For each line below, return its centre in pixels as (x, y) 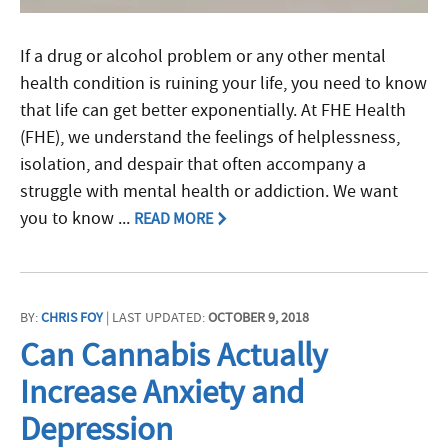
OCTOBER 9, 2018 (258, 316)
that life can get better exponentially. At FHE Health (213, 110)
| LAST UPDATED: (155, 316)
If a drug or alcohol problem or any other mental (203, 56)
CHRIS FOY (72, 316)
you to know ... (77, 218)
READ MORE (173, 218)
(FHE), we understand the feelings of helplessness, (210, 137)
